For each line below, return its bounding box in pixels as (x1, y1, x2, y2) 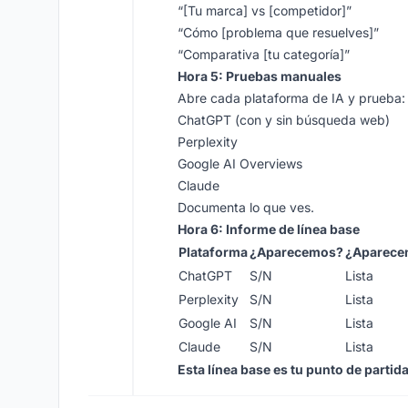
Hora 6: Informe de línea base (178, 221, 360, 237)
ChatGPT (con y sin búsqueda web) (178, 112, 390, 127)
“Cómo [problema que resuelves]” (178, 25, 379, 40)
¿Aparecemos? (250, 244, 343, 260)
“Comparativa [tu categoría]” (178, 46, 350, 62)
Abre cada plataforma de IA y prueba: (178, 90, 405, 106)
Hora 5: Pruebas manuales (178, 68, 342, 84)
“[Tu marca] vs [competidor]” (178, 3, 352, 18)
